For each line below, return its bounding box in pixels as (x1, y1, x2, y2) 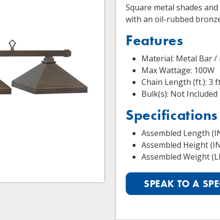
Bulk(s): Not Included (141, 88, 218, 99)
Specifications (126, 106, 219, 124)
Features (126, 31, 184, 50)
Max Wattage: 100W (141, 65, 215, 76)
